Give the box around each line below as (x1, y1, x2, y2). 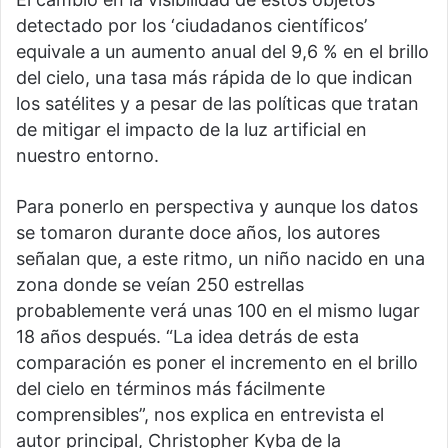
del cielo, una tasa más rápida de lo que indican (16, 66, 413, 88)
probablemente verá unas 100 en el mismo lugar (16, 299, 420, 321)
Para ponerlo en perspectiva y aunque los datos (16, 195, 418, 217)
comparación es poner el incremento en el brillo (16, 351, 418, 373)
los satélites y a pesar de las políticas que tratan (16, 92, 419, 114)
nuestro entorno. (16, 144, 159, 166)
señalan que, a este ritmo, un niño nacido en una (16, 247, 425, 269)
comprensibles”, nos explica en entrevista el (16, 403, 384, 425)
